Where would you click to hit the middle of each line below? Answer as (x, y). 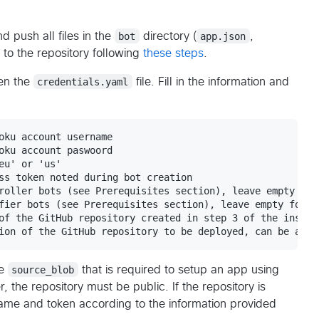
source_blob (43, 270)
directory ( (168, 36)
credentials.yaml (83, 82)
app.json (223, 36)
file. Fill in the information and (212, 82)
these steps (173, 53)
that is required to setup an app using (180, 270)
